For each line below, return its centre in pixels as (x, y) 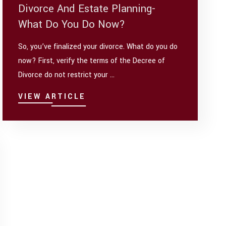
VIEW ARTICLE (52, 97)
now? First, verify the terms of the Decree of (92, 61)
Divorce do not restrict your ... (67, 75)
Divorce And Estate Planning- (87, 9)
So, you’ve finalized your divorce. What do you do (98, 47)
